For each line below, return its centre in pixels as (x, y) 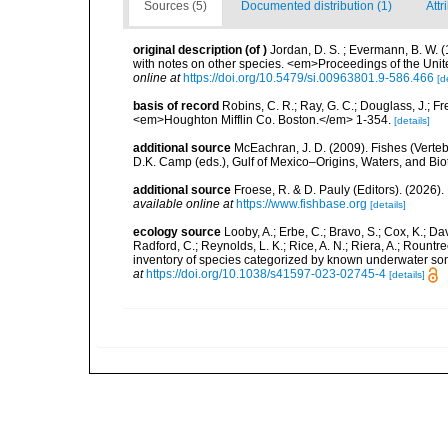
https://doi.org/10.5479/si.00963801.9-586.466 (308, 78)
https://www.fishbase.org (301, 204)
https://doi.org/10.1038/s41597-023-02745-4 (266, 274)
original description (187, 50)
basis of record (176, 106)
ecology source (177, 232)
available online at (183, 204)
